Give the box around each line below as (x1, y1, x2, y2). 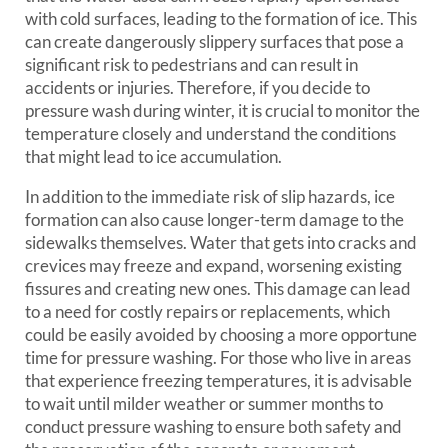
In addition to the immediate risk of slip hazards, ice (25, 186, 395, 207)
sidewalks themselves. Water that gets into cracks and (25, 232, 417, 253)
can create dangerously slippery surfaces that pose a (25, 31, 404, 52)
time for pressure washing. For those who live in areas (25, 347, 411, 368)
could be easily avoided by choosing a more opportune (25, 324, 417, 345)
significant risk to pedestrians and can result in (25, 54, 358, 75)
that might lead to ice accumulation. (25, 146, 282, 167)
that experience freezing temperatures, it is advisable (25, 370, 412, 391)
